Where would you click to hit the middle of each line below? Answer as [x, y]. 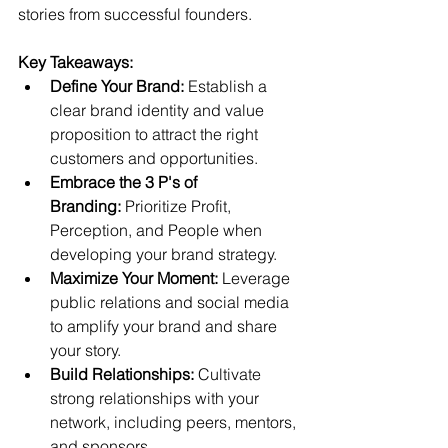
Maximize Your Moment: [134, 278]
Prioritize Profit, [178, 206]
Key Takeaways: [75, 62]
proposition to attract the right [156, 134]
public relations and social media [171, 302]
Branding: [85, 206]
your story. [85, 350]
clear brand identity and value [159, 110]
